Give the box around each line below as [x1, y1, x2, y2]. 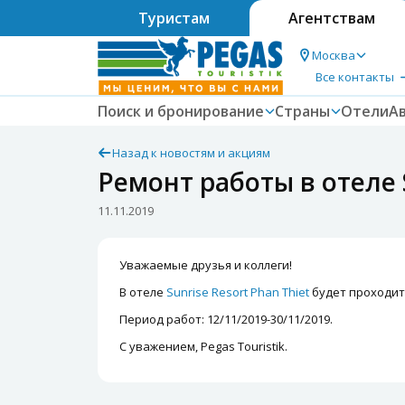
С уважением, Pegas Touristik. [119, 338, 287, 354]
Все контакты [316, 68, 394, 85]
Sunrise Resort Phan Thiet [166, 284, 309, 300]
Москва [312, 46, 355, 63]
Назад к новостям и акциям [112, 145, 270, 161]
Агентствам [288, 8, 375, 28]
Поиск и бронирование [98, 101, 264, 121]
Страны [275, 101, 330, 121]
